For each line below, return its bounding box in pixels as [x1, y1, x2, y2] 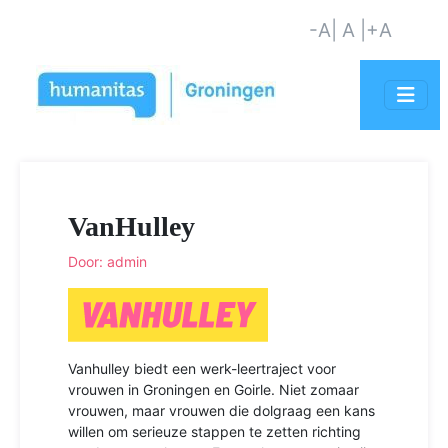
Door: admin [68, 253, 147, 270]
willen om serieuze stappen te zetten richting [68, 422, 361, 440]
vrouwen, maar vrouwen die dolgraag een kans [68, 401, 375, 419]
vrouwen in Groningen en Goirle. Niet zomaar [68, 380, 359, 398]
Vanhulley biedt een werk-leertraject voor [68, 359, 336, 377]
